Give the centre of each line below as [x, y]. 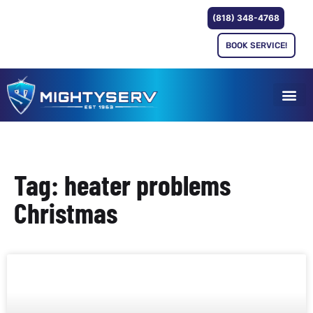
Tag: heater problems [122, 184]
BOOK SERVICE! [257, 45]
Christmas [66, 212]
